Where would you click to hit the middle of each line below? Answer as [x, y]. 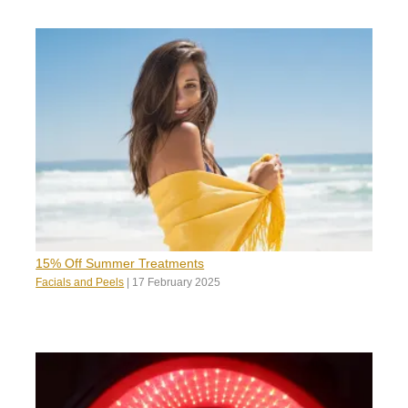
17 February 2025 [177, 283]
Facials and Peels [80, 283]
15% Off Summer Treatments [120, 264]
